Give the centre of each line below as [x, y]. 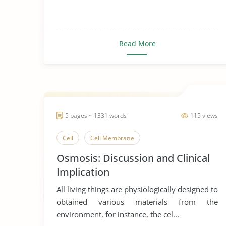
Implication [83, 172]
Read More [137, 44]
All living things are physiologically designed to [137, 189]
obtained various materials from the [137, 202]
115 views [204, 115]
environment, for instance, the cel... [118, 214]
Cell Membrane [112, 138]
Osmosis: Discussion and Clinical [133, 158]
